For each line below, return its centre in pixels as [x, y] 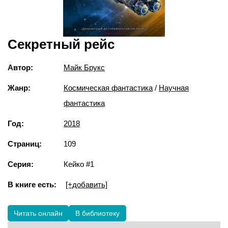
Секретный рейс [61, 44]
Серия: [21, 164]
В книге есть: [32, 184]
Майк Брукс [84, 67]
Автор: [20, 67]
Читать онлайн [38, 213]
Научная [174, 88]
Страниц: [25, 144]
